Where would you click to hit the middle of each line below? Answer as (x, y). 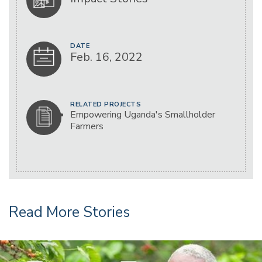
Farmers (87, 126)
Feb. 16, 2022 (106, 57)
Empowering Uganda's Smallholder (143, 114)
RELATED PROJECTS (106, 104)
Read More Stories (69, 212)
